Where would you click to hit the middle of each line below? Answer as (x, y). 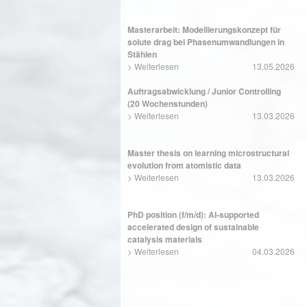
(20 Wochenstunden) (168, 103)
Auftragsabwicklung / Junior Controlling (204, 91)
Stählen (142, 54)
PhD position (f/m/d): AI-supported (193, 214)
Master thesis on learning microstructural (208, 153)
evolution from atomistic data (184, 165)
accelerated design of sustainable (193, 227)
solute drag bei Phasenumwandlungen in (206, 42)
